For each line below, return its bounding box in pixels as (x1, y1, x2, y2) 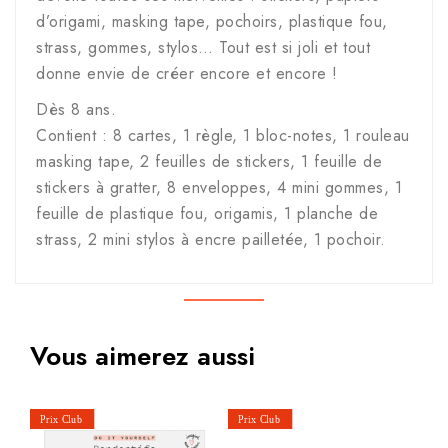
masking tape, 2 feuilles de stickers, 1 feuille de (36, 150, 382, 174)
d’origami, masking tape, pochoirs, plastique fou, (36, 10, 388, 34)
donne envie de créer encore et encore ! (36, 62, 338, 86)
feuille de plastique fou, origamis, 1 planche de (36, 202, 378, 226)
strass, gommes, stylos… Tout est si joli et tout (36, 36, 370, 60)
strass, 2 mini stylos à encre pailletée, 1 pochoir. (36, 228, 386, 252)
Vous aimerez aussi (30, 337, 255, 376)
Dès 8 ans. (36, 98, 116, 122)
